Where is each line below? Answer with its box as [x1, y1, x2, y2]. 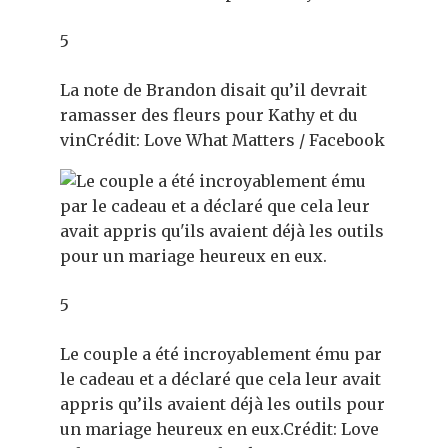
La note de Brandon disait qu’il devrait [60, 80, 367, 101]
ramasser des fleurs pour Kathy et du [60, 105, 358, 126]
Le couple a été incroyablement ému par [60, 344, 382, 365]
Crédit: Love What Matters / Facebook [86, 130, 385, 151]
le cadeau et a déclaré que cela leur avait [60, 369, 381, 390]
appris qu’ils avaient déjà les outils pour [60, 394, 385, 415]
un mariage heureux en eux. [60, 419, 283, 440]
